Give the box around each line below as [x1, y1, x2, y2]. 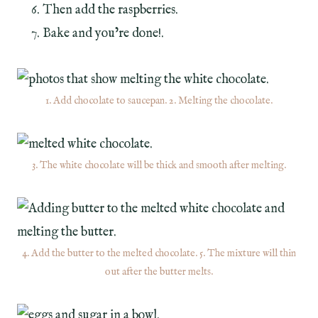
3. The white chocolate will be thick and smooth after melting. [32, 158, 286, 172]
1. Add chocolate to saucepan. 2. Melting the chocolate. [45, 94, 273, 107]
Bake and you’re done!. [43, 25, 164, 42]
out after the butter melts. [105, 265, 213, 278]
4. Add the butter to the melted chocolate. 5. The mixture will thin [22, 246, 296, 260]
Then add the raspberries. [43, 1, 178, 18]
